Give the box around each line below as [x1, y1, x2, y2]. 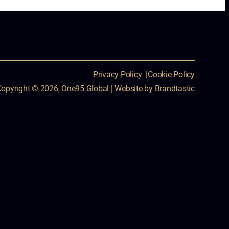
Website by [112, 83, 155, 94]
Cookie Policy [148, 68, 195, 80]
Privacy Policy [93, 68, 142, 80]
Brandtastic [154, 83, 195, 94]
